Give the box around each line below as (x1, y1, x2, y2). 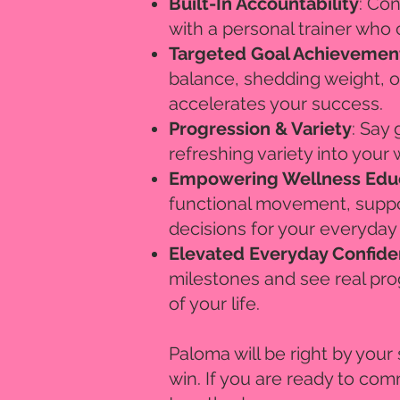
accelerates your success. (169, 93, 383, 114)
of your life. (169, 293, 260, 314)
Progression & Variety (169, 118, 352, 139)
